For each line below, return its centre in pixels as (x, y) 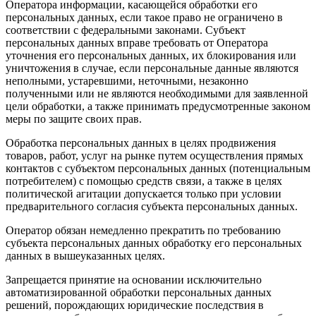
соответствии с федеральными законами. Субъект (126, 30)
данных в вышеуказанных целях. (85, 256)
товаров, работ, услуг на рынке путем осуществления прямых (154, 156)
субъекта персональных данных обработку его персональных (154, 243)
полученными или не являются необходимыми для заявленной (157, 94)
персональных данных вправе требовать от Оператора (137, 43)
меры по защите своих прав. (74, 119)
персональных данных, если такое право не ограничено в (144, 18)
